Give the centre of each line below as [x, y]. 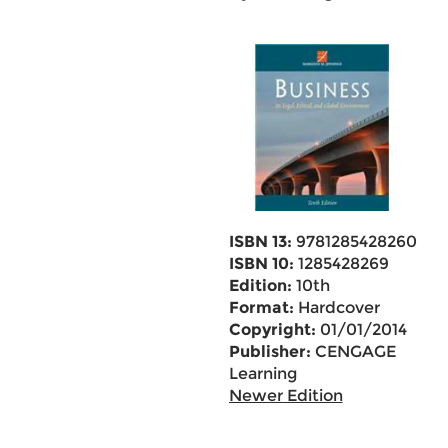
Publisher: [269, 351]
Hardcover [336, 307]
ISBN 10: [261, 263]
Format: [261, 307]
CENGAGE [353, 351]
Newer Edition [285, 395]
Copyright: [272, 329]
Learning [262, 373]
